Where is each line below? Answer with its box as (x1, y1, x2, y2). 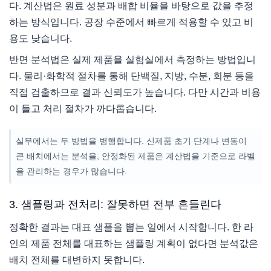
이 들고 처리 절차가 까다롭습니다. (9, 103, 157, 114)
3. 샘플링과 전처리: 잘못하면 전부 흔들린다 (9, 198, 221, 211)
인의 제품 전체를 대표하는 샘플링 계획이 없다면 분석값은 (9, 238, 258, 249)
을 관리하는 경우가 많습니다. (16, 166, 127, 177)
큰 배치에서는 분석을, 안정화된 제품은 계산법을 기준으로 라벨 (16, 151, 255, 162)
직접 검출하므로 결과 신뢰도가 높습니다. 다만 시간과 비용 (9, 87, 261, 98)
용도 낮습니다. (9, 33, 72, 44)
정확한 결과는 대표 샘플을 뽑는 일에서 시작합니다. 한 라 (9, 222, 253, 233)
